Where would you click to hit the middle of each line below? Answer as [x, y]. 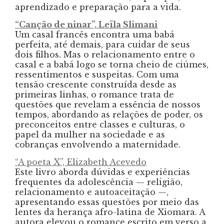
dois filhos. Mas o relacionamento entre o [105, 54]
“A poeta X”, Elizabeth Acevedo [81, 162]
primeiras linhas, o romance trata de [94, 94]
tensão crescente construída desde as [96, 84]
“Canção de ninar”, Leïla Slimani [86, 24]
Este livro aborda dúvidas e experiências [102, 172]
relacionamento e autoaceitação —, [92, 192]
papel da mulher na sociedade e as [90, 134]
